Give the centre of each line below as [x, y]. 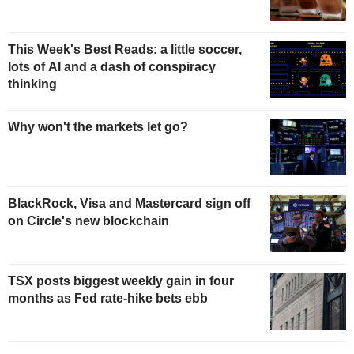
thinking [32, 84]
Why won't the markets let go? [98, 126]
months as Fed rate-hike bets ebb [108, 299]
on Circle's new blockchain [88, 221]
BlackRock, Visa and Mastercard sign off [129, 204]
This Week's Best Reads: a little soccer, [125, 49]
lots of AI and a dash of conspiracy [112, 66]
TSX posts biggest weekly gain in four [121, 281]
